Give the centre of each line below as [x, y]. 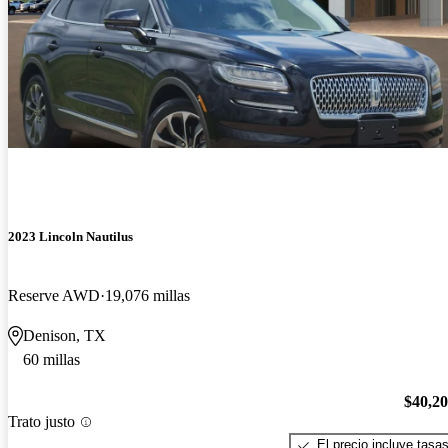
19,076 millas [147, 295]
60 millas [51, 359]
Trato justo [41, 422]
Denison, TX [64, 335]
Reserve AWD [54, 295]
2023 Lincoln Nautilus [70, 236]
